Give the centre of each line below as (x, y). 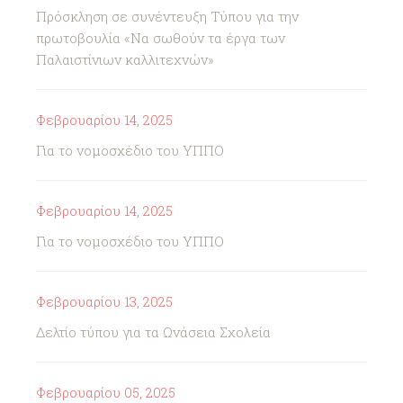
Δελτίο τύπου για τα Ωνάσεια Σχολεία (153, 332)
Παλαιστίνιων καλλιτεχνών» (125, 59)
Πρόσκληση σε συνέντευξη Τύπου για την (167, 16)
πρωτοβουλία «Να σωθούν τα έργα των (161, 38)
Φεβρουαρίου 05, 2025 (106, 392)
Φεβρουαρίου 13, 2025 (104, 301)
